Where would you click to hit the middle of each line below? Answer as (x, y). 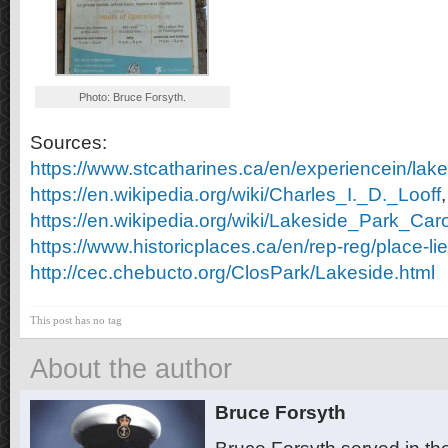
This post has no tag (76, 319)
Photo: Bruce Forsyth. (132, 96)
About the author (131, 368)
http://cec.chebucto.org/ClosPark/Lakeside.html (232, 272)
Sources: (68, 142)
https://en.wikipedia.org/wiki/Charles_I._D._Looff (235, 194)
